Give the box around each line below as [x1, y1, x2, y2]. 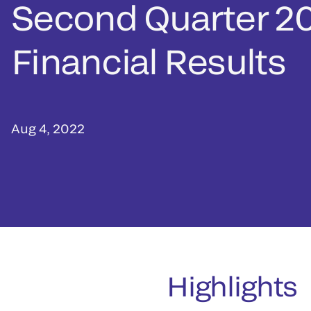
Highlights [167, 269, 298, 303]
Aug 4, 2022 [11, 121, 85, 137]
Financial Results [11, 40, 285, 82]
